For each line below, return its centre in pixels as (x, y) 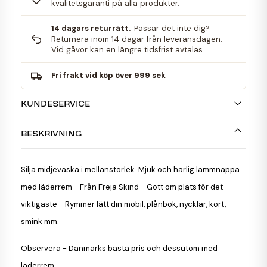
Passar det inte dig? (171, 28)
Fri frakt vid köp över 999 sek (108, 75)
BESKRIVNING (52, 134)
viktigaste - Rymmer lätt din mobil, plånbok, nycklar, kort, (123, 204)
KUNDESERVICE (55, 104)
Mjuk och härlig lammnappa (188, 170)
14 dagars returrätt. (91, 28)
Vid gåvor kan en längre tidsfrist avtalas (127, 49)
